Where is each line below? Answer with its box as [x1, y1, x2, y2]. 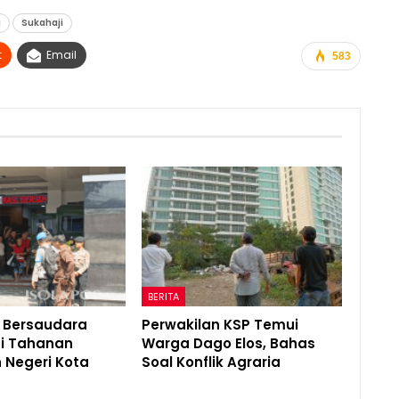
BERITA [148, 289, 180, 304]
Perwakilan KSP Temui [142, 314, 299, 334]
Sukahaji [21, 16, 63, 29]
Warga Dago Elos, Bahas [142, 333, 316, 353]
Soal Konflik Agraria [142, 352, 281, 371]
